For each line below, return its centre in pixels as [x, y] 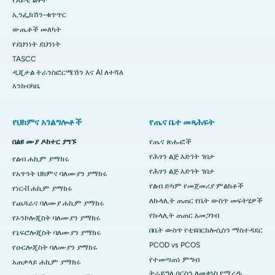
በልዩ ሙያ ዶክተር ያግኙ [44, 142]
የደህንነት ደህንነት [37, 45]
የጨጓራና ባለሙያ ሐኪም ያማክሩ [58, 203]
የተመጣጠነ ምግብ [174, 260]
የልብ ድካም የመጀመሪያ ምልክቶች [196, 186]
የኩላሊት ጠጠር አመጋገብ [184, 216]
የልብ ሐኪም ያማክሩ [41, 159]
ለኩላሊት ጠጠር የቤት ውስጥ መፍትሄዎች [206, 201]
